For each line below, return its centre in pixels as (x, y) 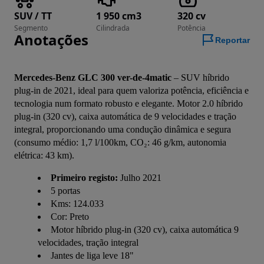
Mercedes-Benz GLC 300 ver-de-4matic (93, 78)
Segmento (31, 28)
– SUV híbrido (200, 78)
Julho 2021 (140, 178)
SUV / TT (33, 16)
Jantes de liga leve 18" (92, 256)
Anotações (51, 40)
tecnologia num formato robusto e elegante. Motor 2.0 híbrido (128, 104)
